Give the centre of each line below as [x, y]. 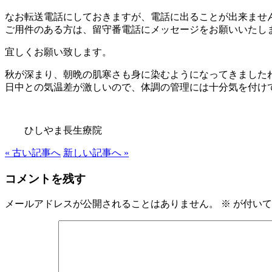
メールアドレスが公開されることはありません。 [112, 204]
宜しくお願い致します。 [58, 52]
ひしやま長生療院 [53, 130]
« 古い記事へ [33, 152]
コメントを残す [45, 178]
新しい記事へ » [96, 152]
